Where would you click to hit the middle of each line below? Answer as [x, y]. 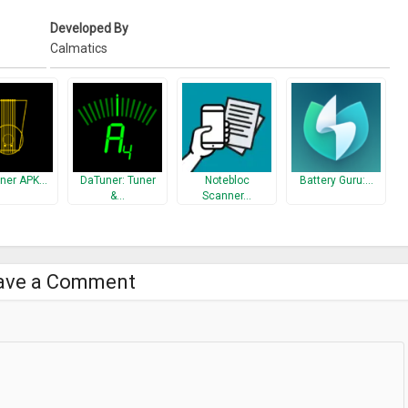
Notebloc [227, 180]
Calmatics [79, 48]
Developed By [90, 28]
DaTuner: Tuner [117, 180]
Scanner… [227, 196]
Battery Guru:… [336, 180]
